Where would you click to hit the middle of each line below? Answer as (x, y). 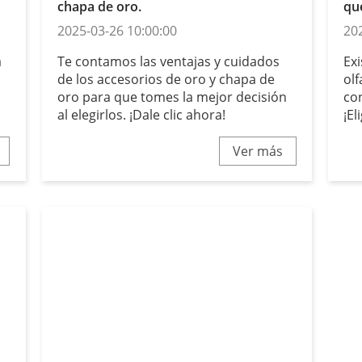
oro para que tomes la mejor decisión (172, 97)
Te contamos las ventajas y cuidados (168, 61)
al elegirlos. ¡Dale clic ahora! (141, 114)
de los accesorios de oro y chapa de (166, 79)
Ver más (258, 151)
